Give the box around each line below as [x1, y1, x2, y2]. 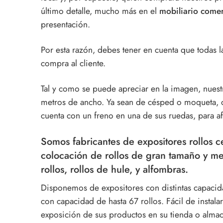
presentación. [41, 17, 90, 31]
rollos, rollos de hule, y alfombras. [41, 162, 188, 176]
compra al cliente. [41, 56, 106, 70]
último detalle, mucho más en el [41, 4, 159, 17]
